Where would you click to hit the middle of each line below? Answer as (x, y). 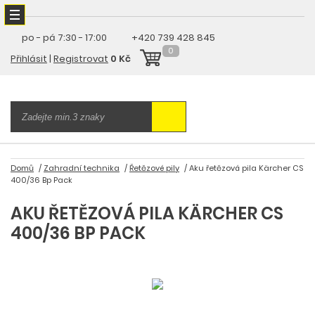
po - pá (39, 38)
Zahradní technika (82, 168)
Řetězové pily (154, 168)
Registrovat (81, 59)
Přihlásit (29, 59)
